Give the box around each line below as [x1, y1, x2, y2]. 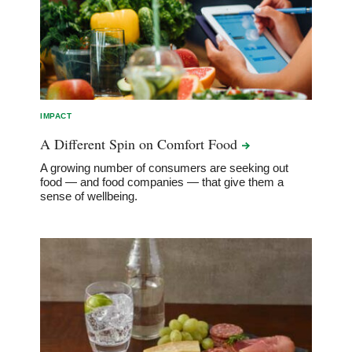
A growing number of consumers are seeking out [40, 160, 289, 174]
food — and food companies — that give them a [40, 174, 284, 189]
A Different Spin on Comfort [40, 134, 209, 153]
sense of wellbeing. [40, 189, 138, 203]
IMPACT [40, 111, 72, 120]
